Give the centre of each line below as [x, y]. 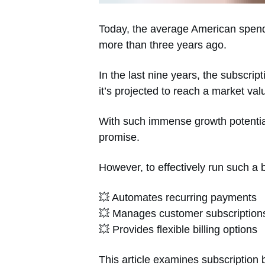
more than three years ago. [163, 45]
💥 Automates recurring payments [178, 197]
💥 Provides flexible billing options [178, 229]
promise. [119, 137]
